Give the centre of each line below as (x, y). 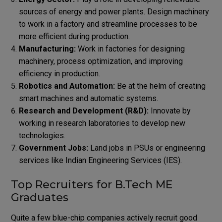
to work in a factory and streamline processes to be (108, 24)
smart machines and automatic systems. (88, 98)
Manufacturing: (47, 49)
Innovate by (169, 111)
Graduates (39, 197)
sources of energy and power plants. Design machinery (114, 11)
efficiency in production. (59, 73)
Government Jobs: (53, 148)
